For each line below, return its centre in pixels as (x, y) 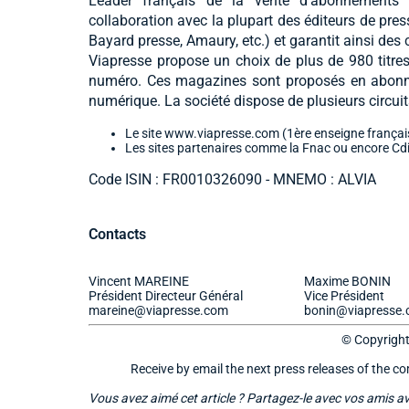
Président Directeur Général (166, 295)
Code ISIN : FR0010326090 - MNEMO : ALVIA (232, 179)
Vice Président (344, 295)
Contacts (117, 234)
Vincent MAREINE (139, 281)
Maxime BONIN (347, 281)
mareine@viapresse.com (158, 310)
